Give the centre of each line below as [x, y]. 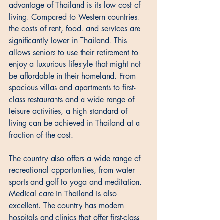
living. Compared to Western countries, [75, 17]
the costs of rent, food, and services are [76, 28]
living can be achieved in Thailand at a [76, 123]
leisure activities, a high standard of [69, 111]
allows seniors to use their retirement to [75, 52]
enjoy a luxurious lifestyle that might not [76, 64]
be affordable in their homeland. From [73, 76]
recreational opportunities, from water [73, 170]
